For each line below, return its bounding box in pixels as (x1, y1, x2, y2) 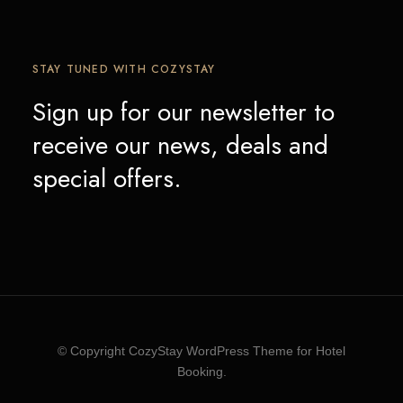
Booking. (176, 364, 227, 379)
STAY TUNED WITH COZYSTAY (31, 61, 216, 77)
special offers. (31, 160, 182, 197)
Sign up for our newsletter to (31, 94, 335, 130)
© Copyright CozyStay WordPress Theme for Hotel (58, 344, 345, 358)
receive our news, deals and (31, 127, 328, 164)
